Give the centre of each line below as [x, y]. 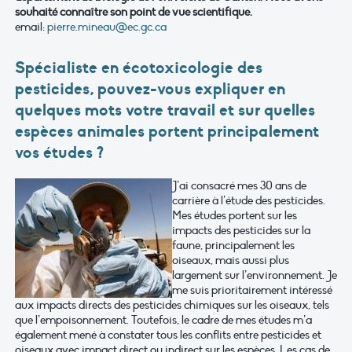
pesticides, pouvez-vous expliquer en [150, 88]
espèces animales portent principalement [167, 131]
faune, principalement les [233, 245]
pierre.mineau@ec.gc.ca [107, 27]
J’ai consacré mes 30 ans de [239, 185]
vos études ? [59, 152]
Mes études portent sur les [235, 215]
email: [31, 27]
